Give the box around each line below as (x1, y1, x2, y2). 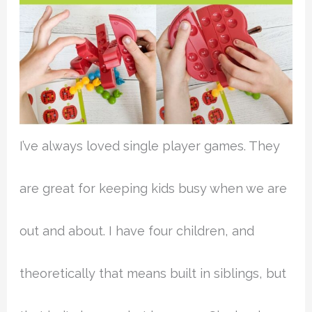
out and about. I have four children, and (19, 224, 255, 239)
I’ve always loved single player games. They (19, 139, 281, 154)
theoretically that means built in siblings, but (19, 266, 287, 281)
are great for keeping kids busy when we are (19, 181, 288, 196)
